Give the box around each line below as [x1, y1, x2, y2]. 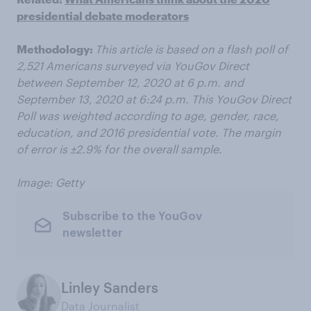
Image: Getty [17, 175, 84, 189]
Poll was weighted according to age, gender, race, [17, 108, 279, 122]
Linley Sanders [61, 278, 158, 296]
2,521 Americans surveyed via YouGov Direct [17, 58, 249, 72]
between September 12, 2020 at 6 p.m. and [17, 75, 244, 89]
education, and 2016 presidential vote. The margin [17, 125, 281, 139]
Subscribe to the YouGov [62, 211, 202, 223]
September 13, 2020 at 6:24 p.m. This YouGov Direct [17, 92, 292, 106]
